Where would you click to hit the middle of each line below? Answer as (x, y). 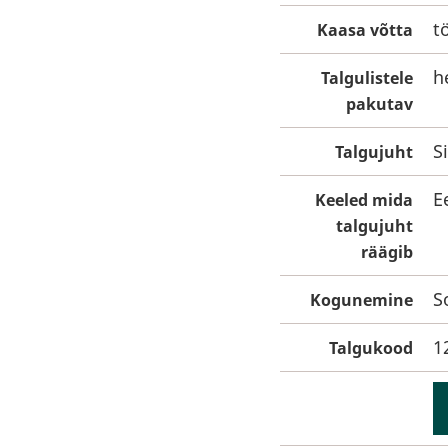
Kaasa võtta (365, 30)
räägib (387, 252)
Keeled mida (364, 200)
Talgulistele (367, 78)
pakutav (379, 104)
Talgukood (371, 348)
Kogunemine (361, 300)
